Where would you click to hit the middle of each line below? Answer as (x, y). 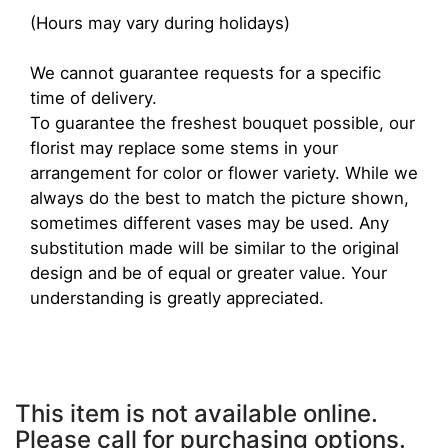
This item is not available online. (196, 414)
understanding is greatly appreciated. (177, 298)
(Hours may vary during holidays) (160, 23)
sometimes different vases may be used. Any (209, 223)
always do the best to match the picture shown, (219, 198)
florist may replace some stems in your (184, 148)
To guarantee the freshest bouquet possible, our (222, 123)
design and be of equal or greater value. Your (208, 273)
